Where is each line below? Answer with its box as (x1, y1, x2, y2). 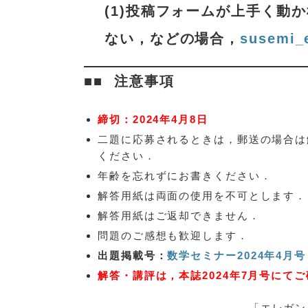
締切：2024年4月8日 (98, 113, 208, 126)
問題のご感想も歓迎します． (98, 230, 249, 242)
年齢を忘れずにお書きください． (98, 170, 272, 182)
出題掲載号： (98, 250, 168, 262)
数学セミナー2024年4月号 (167, 250, 307, 262)
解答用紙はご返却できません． (98, 210, 261, 222)
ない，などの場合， (104, 31, 241, 47)
